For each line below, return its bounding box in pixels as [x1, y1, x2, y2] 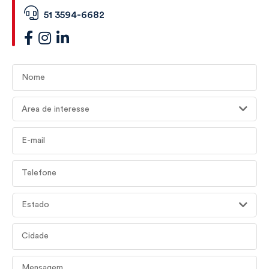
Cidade [11, 223, 44, 234]
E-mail [11, 128, 39, 138]
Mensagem [11, 256, 60, 266]
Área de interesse [22, 104, 89, 113]
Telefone [11, 160, 51, 171]
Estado [22, 201, 49, 210]
